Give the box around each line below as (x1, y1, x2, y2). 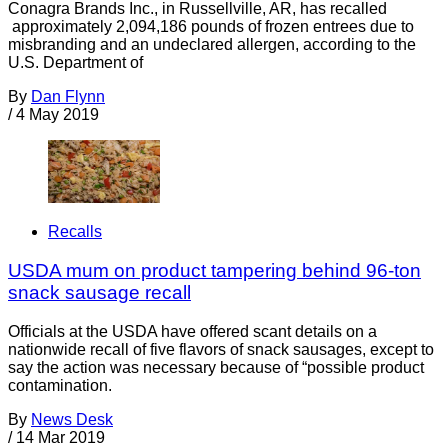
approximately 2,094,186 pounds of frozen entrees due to (8, 17, 414, 35)
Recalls (48, 223, 102, 241)
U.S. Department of (8, 53, 143, 71)
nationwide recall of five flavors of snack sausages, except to (8, 340, 434, 358)
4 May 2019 (16, 105, 99, 123)
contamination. (8, 376, 112, 394)
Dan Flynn (31, 87, 105, 105)
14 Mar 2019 (16, 428, 105, 446)
